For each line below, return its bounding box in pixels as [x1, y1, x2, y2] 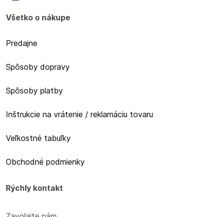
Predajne [6, 38, 37, 48]
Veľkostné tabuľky [6, 133, 71, 143]
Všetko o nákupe [6, 13, 70, 23]
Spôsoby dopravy [6, 62, 70, 72]
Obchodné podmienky [6, 157, 85, 167]
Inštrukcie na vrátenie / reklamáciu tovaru [6, 109, 153, 120]
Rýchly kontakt [6, 183, 63, 193]
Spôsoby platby [6, 86, 63, 96]
